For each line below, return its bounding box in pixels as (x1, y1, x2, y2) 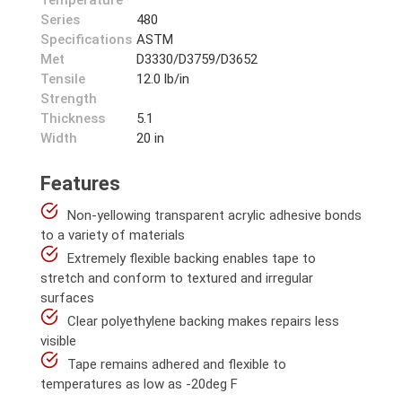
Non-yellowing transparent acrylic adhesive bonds (67, 207, 362, 223)
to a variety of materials (40, 227, 185, 243)
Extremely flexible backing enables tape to (67, 250, 316, 267)
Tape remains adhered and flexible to (67, 356, 286, 372)
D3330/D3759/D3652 (136, 51, 258, 67)
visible (40, 333, 76, 349)
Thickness (40, 110, 105, 127)
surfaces (40, 290, 94, 306)
